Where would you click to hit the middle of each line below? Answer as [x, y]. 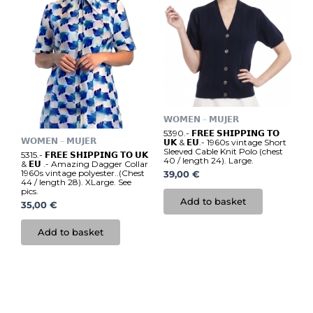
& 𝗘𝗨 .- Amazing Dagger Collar [85, 163]
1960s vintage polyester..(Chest [83, 173]
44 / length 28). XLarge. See [76, 182]
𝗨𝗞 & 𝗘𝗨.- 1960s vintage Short [225, 142]
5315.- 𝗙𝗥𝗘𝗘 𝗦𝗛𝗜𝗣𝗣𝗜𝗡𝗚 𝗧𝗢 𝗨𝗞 [85, 154]
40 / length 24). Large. [209, 160]
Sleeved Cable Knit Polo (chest [223, 151]
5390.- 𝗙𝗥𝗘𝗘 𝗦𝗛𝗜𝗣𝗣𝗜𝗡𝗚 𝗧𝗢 [221, 133]
